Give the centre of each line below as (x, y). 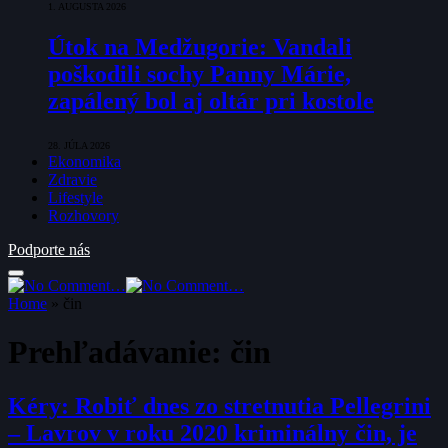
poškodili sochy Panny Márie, (199, 73)
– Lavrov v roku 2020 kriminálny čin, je (212, 432)
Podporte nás (49, 249)
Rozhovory (83, 215)
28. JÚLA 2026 (79, 145)
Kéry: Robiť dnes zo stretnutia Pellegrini (219, 405)
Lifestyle (75, 197)
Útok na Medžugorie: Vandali (200, 46)
